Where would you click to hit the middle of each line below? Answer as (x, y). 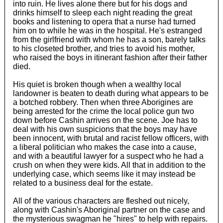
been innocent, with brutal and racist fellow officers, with (111, 138)
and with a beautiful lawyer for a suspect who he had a (108, 156)
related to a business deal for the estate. (83, 183)
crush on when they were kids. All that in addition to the (109, 165)
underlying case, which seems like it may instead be (104, 174)
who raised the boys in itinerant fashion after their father (110, 57)
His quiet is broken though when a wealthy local (97, 84)
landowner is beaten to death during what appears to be (111, 93)
